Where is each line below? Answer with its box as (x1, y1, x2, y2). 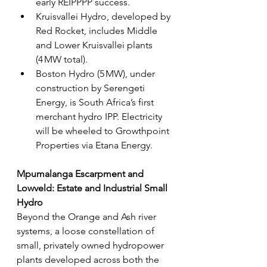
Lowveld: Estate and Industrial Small (17, 182, 170, 194)
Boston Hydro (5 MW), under (36, 68, 157, 80)
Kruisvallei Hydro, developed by (36, 11, 173, 23)
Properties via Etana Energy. (36, 139, 153, 151)
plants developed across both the (17, 254, 162, 266)
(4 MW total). (36, 54, 88, 66)
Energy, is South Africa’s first (36, 97, 156, 108)
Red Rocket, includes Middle (36, 25, 160, 37)
